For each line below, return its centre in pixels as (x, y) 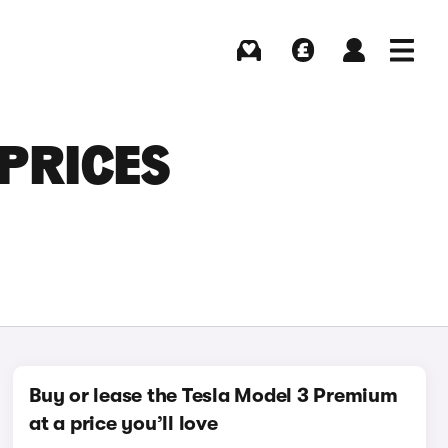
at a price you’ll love (123, 423)
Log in (353, 71)
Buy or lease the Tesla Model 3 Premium (213, 395)
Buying (249, 71)
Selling (302, 71)
